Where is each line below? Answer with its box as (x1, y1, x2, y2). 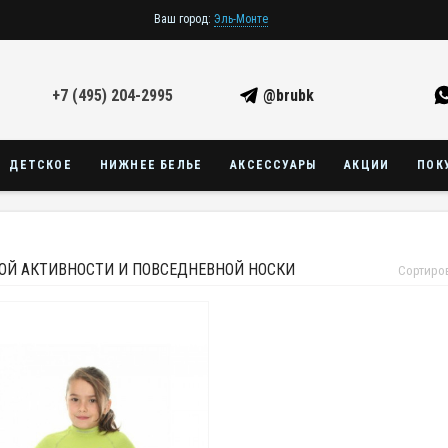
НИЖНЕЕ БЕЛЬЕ (99, 158, 203, 172)
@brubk (258, 86, 314, 105)
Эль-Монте (213, 11, 268, 26)
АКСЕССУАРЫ (230, 158, 317, 172)
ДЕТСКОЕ (9, 158, 72, 172)
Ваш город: (153, 11, 211, 26)
